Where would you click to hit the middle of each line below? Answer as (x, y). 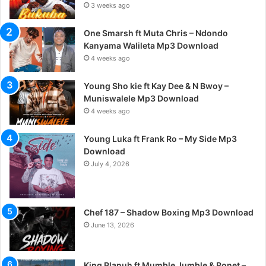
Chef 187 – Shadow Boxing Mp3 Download (169, 212)
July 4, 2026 (110, 164)
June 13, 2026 (113, 225)
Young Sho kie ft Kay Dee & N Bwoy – (156, 85)
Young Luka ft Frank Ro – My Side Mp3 (160, 138)
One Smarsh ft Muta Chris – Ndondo (156, 33)
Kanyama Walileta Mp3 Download (151, 45)
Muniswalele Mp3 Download (141, 98)
